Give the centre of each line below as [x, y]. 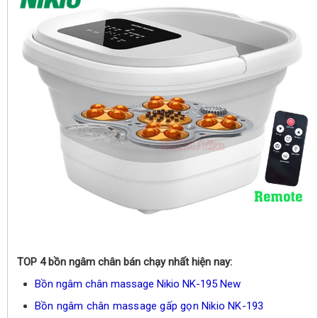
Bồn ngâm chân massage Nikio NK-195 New [138, 284]
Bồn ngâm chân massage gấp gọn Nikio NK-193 [149, 306]
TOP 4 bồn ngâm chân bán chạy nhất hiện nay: [125, 262]
